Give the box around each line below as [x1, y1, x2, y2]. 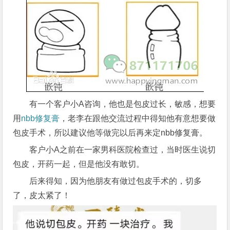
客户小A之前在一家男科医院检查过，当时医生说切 [29, 145, 216, 154]
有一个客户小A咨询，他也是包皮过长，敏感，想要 [29, 100, 216, 108]
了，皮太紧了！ [13, 191, 71, 200]
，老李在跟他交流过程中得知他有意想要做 [60, 114, 216, 123]
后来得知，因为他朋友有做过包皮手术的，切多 [29, 177, 202, 185]
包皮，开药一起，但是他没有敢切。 [13, 160, 145, 168]
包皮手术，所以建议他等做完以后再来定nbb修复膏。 [13, 128, 208, 137]
